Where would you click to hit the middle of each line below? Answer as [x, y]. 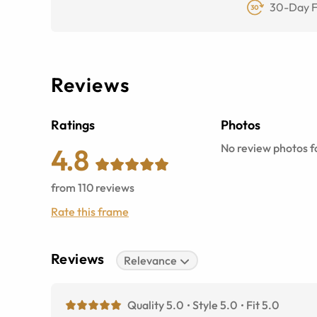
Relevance [151, 261]
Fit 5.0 [263, 305]
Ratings [73, 125]
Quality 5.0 [155, 305]
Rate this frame [90, 212]
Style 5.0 [215, 305]
